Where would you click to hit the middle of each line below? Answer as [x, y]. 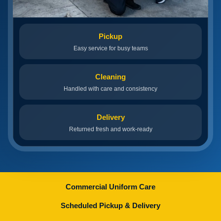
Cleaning [110, 77]
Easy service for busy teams [110, 49]
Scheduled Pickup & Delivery [110, 206]
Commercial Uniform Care [110, 187]
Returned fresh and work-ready [110, 129]
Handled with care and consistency [110, 89]
